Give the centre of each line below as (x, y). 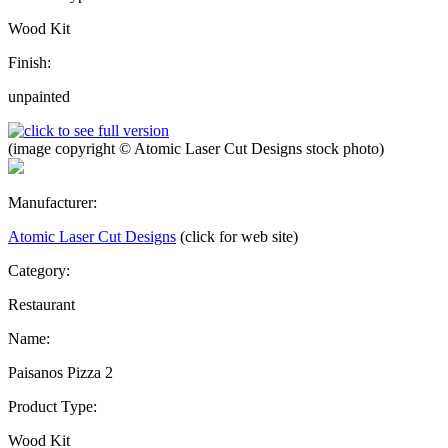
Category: (39, 270)
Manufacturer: (52, 202)
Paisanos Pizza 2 (60, 372)
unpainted (39, 96)
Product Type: (52, 406)
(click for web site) (239, 236)
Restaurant (41, 304)
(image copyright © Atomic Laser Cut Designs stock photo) (196, 148)
